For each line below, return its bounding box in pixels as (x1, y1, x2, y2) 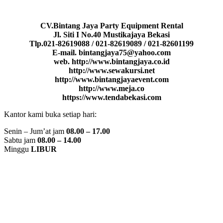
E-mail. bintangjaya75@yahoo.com (52, 48, 171, 57)
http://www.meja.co (79, 84, 144, 93)
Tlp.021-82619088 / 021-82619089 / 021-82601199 (29, 39, 194, 48)
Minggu (4, 144, 31, 153)
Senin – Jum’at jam (4, 126, 66, 135)
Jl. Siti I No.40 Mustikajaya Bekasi (53, 30, 170, 39)
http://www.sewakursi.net (68, 66, 155, 75)
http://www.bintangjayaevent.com (54, 75, 169, 84)
